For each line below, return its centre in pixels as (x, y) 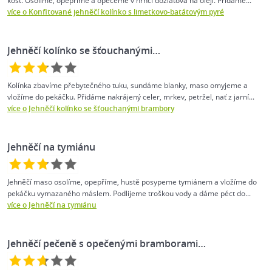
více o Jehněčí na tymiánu (52, 205)
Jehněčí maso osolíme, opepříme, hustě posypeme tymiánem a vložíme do (132, 182)
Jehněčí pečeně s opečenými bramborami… (107, 243)
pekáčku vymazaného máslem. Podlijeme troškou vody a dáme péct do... (129, 193)
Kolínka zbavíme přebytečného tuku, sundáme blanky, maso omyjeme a (127, 85)
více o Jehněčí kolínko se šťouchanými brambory (91, 108)
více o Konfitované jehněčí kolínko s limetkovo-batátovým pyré (116, 12)
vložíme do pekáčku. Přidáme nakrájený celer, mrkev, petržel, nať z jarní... (131, 97)
